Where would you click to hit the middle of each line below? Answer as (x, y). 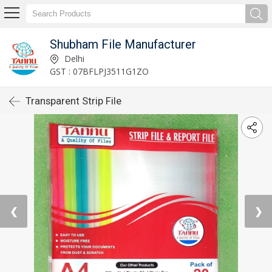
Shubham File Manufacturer (123, 44)
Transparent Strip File (73, 101)
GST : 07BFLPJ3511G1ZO (99, 71)
